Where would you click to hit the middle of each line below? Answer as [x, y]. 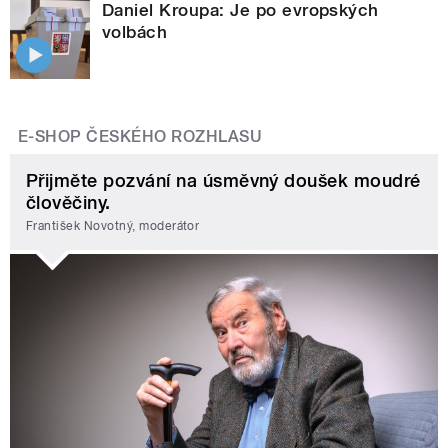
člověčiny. [68, 202]
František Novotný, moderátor [113, 226]
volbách [135, 31]
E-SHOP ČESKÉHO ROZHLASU [140, 136]
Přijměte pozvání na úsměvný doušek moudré [223, 180]
